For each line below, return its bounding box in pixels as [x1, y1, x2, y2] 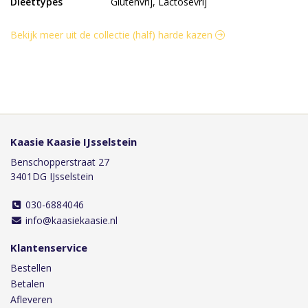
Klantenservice [10, 241, 87, 254]
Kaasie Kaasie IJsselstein [10, 135, 137, 148]
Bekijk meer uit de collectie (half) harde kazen [10, 28, 215, 41]
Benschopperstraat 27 [10, 155, 109, 168]
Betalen [10, 277, 45, 290]
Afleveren [10, 293, 52, 306]
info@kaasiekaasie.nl [22, 214, 118, 227]
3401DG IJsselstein [10, 170, 93, 183]
